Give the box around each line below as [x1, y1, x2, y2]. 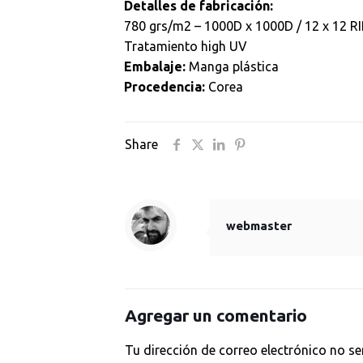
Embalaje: [123, 59, 186, 74]
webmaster [226, 219, 292, 233]
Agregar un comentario [125, 305, 307, 325]
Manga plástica [185, 59, 279, 74]
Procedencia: [123, 79, 205, 94]
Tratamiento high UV [123, 39, 247, 53]
